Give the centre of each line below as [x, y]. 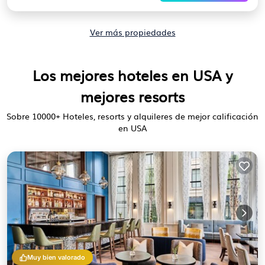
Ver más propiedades [132, 32]
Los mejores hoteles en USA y [132, 75]
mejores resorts [132, 96]
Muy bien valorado [56, 257]
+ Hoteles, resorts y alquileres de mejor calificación [157, 116]
